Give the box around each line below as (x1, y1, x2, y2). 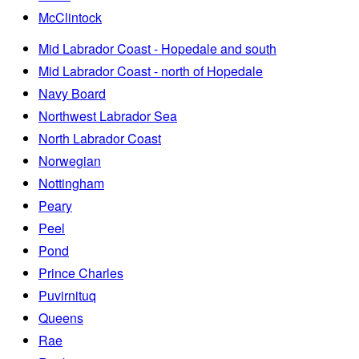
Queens (38, 309, 83, 328)
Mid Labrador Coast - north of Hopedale (38, 62, 263, 81)
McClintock (38, 8, 102, 27)
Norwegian (38, 151, 101, 171)
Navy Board (38, 84, 106, 103)
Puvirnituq (38, 286, 96, 305)
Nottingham (38, 174, 104, 193)
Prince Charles (38, 264, 123, 283)
